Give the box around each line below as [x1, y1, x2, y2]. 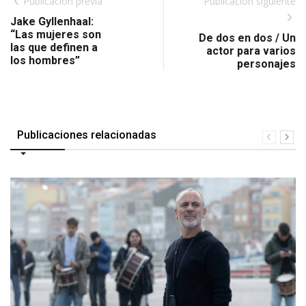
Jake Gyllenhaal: [10, 15, 94, 29]
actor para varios [206, 44, 296, 58]
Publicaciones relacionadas [17, 128, 156, 142]
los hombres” [10, 54, 80, 68]
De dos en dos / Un [199, 31, 296, 45]
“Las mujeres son [10, 28, 101, 42]
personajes [237, 57, 296, 71]
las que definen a [10, 41, 98, 55]
